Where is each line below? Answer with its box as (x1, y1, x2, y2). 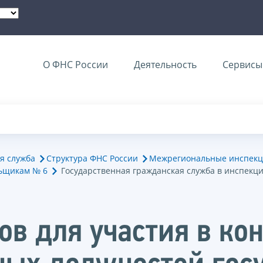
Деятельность (134, 58, 197, 71)
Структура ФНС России (46, 152, 138, 164)
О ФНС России (43, 58, 108, 71)
